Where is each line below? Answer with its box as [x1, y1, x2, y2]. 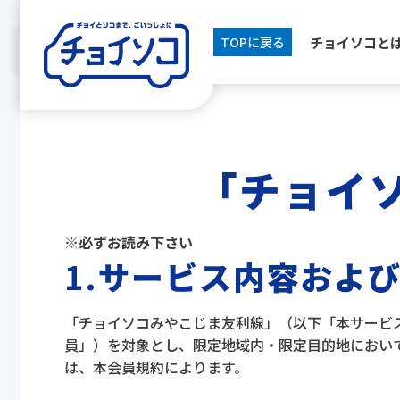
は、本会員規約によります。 [64, 356, 248, 378]
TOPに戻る [221, 33, 285, 51]
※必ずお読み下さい [64, 231, 193, 253]
